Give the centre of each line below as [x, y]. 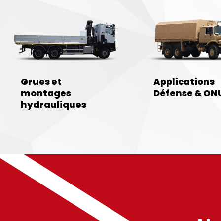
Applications [184, 82]
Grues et [41, 82]
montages [46, 93]
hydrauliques [53, 104]
